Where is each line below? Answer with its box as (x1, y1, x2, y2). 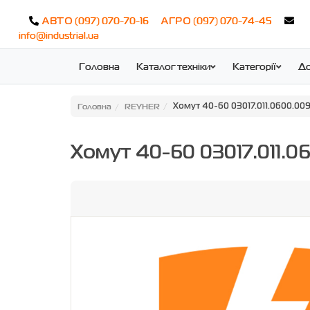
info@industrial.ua (19, 28, 99, 43)
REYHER (125, 100, 160, 112)
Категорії (232, 59, 276, 73)
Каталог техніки (136, 59, 210, 73)
